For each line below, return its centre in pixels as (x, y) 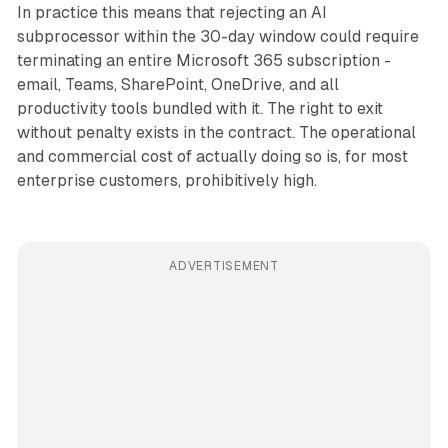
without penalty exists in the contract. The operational (216, 133)
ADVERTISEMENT (224, 266)
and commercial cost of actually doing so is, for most (212, 157)
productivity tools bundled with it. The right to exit (199, 109)
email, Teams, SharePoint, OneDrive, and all (177, 85)
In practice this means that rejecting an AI (171, 13)
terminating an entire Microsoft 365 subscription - (203, 61)
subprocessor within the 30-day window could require (217, 37)
